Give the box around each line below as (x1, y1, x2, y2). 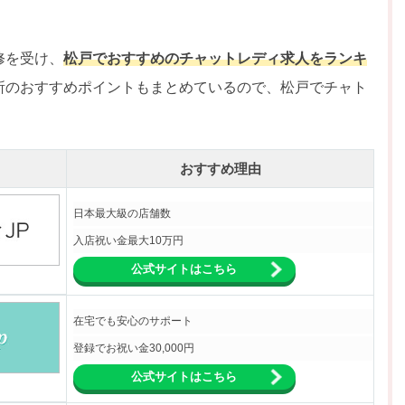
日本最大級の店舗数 (73, 206, 171, 220)
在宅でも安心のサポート (73, 314, 193, 327)
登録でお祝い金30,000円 (73, 341, 194, 354)
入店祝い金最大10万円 (73, 233, 184, 247)
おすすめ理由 (179, 160, 261, 176)
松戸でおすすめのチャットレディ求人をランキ (63, 50, 367, 66)
